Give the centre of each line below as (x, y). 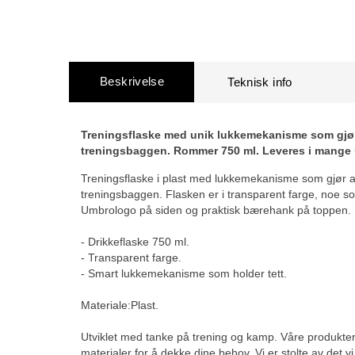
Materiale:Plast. (120, 305)
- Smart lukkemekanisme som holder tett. (184, 273)
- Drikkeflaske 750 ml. (135, 242)
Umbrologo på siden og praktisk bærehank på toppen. (216, 210)
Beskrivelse (132, 81)
